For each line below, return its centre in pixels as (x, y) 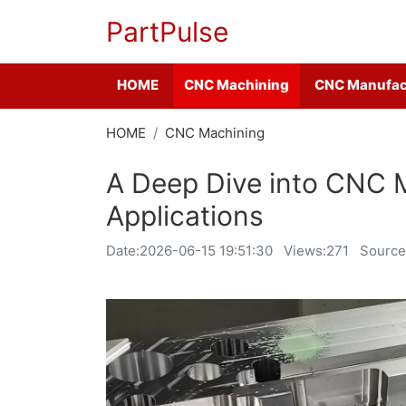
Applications (185, 216)
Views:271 (316, 251)
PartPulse (167, 32)
